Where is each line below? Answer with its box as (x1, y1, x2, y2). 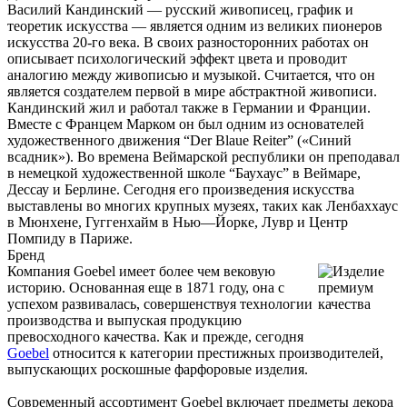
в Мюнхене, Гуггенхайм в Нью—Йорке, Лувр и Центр (7, 213, 348, 230)
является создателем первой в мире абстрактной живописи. (7, 83, 377, 99)
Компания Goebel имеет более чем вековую (7, 263, 275, 279)
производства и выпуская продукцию (7, 312, 242, 328)
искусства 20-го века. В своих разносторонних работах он (7, 34, 369, 50)
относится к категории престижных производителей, (49, 344, 383, 361)
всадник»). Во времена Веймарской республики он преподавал (7, 148, 400, 164)
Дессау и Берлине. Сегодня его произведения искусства (7, 181, 354, 197)
